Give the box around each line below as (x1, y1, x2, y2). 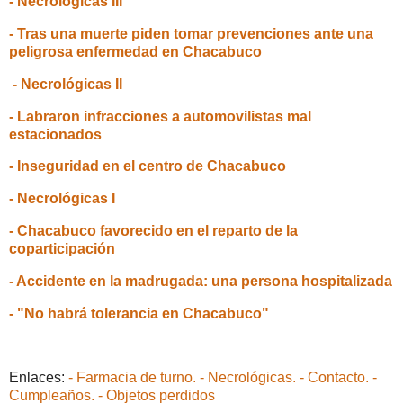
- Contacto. (300, 370, 369, 386)
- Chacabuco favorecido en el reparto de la (9, 223, 298, 239)
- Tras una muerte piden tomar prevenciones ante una (9, 25, 373, 41)
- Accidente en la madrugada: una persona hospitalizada (9, 273, 392, 289)
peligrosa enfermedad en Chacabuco (9, 43, 262, 59)
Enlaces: (9, 370, 68, 386)
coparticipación (9, 241, 115, 257)
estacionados (9, 126, 102, 142)
